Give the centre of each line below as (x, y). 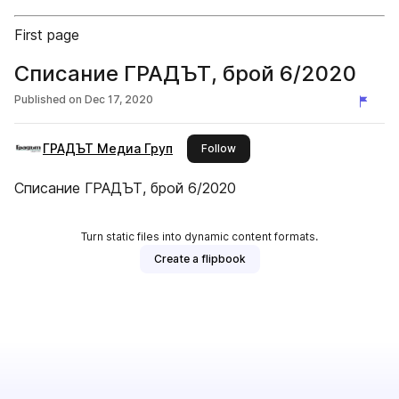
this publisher (271, 147)
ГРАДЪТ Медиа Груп (108, 148)
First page (47, 35)
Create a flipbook (199, 259)
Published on (48, 99)
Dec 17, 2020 (119, 99)
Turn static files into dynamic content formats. (199, 236)
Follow (219, 148)
